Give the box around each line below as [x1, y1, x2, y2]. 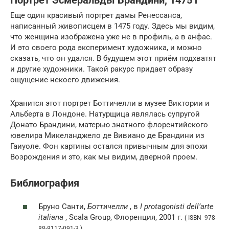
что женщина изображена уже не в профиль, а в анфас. [10, 32, 212, 42]
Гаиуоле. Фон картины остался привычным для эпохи [10, 142, 208, 151]
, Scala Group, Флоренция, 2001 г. [63, 213, 185, 222]
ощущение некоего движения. [10, 75, 120, 85]
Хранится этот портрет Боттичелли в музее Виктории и [10, 99, 210, 108]
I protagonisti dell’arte [140, 202, 214, 211]
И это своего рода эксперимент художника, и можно [10, 43, 202, 53]
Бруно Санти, [38, 202, 87, 211]
